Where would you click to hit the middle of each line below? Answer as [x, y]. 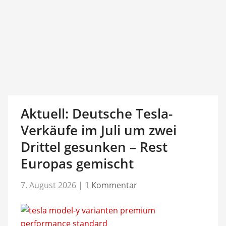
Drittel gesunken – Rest [94, 147]
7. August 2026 [48, 185]
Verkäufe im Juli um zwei [98, 130]
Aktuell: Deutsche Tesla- [96, 114]
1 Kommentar [111, 185]
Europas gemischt [77, 163]
